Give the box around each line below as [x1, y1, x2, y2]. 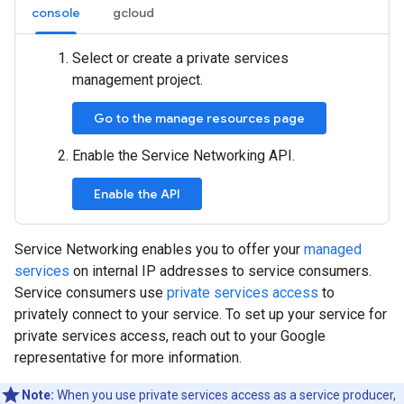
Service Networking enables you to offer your [14, 241, 304, 258]
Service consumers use [14, 284, 167, 301]
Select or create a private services [72, 50, 289, 67]
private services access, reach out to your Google [14, 327, 326, 344]
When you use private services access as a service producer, [54, 388, 396, 402]
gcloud [113, 5, 154, 21]
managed [304, 241, 362, 258]
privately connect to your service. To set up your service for [14, 306, 387, 323]
